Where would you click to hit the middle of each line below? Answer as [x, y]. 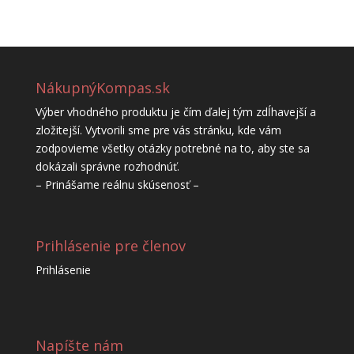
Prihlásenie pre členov [110, 246]
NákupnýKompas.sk [102, 88]
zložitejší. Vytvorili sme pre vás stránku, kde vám [158, 130]
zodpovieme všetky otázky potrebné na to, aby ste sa [172, 148]
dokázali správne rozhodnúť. [107, 166]
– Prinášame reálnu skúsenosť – [117, 185]
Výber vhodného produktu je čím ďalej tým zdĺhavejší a [175, 112]
